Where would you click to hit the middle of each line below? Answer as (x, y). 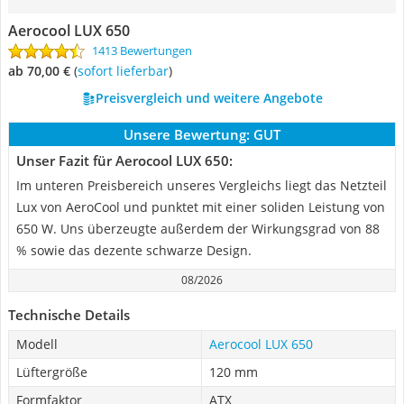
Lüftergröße (52, 372)
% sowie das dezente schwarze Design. (134, 250)
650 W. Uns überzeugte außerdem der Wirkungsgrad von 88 (198, 229)
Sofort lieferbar (126, 71)
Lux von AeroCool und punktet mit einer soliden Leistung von (201, 207)
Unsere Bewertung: (187, 134)
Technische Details (69, 315)
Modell (37, 344)
